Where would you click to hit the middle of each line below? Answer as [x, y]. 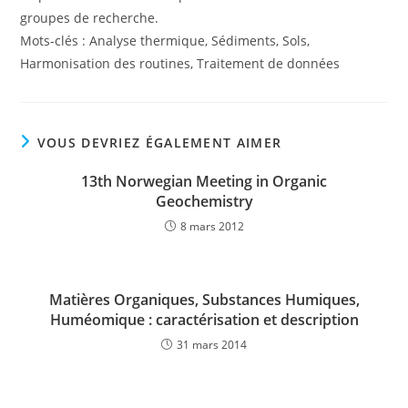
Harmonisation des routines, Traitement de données [180, 63]
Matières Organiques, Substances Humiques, [204, 299]
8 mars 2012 [212, 226]
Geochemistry [204, 201]
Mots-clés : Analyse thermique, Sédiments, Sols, [165, 40]
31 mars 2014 [212, 344]
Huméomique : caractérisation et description [204, 319]
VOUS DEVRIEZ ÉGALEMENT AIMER [159, 142]
